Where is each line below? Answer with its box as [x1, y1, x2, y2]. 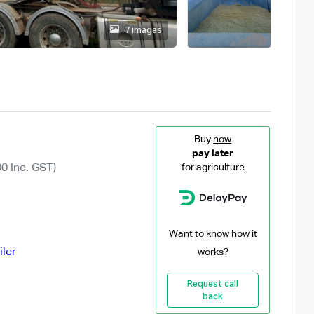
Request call [187, 280, 239, 289]
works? [197, 247, 228, 257]
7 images [124, 26, 162, 35]
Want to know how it [168, 228, 257, 239]
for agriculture [181, 162, 245, 172]
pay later [192, 148, 234, 158]
